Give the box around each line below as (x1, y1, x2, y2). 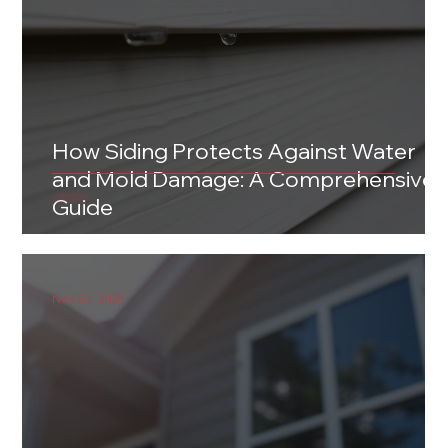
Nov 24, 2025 (52, 290, 126, 306)
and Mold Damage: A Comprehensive (52, 165, 436, 194)
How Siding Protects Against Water (52, 137, 417, 166)
